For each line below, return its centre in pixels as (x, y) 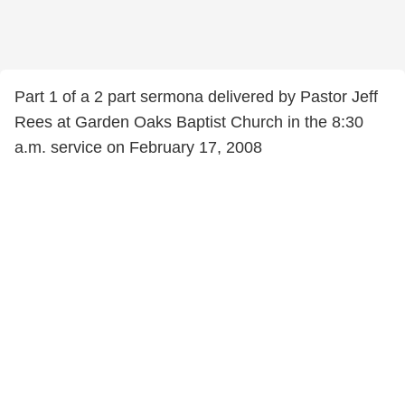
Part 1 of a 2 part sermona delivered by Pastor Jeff (196, 97)
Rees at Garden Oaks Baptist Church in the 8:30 (189, 122)
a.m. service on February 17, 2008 (138, 147)
